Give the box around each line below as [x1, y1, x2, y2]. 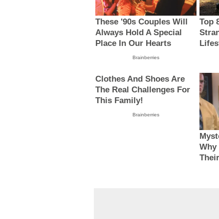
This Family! [95, 96, 144, 106]
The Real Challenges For [95, 85, 191, 95]
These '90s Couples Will [95, 17, 188, 27]
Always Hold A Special [95, 28, 182, 38]
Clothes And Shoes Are [95, 74, 185, 84]
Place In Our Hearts [95, 39, 172, 48]
